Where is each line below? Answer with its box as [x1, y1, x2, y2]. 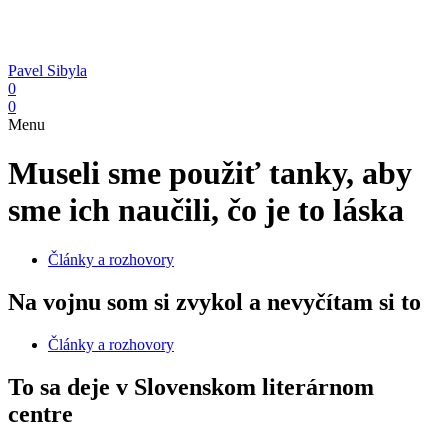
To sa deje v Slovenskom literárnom [8, 373, 374, 400]
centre [8, 400, 73, 427]
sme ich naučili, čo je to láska [8, 192, 404, 229]
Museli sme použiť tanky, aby [8, 155, 412, 192]
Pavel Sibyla [8, 62, 87, 79]
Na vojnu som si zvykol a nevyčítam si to [8, 288, 421, 315]
